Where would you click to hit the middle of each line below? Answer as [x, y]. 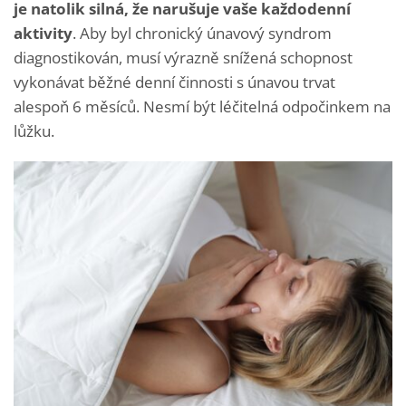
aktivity [43, 33]
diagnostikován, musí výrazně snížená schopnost [183, 57]
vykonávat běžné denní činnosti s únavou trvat [174, 82]
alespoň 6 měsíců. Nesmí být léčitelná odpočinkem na [202, 106]
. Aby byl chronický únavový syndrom [202, 33]
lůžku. [34, 130]
